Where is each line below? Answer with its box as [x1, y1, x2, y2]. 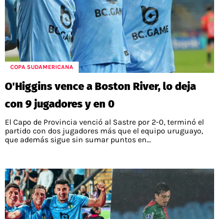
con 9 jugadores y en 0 [5, 97, 114, 110]
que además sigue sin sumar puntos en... [5, 134, 151, 144]
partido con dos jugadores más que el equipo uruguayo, [5, 126, 203, 135]
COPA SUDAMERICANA [10, 64, 73, 71]
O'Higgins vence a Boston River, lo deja [5, 79, 196, 93]
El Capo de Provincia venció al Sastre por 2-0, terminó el [5, 117, 204, 127]
